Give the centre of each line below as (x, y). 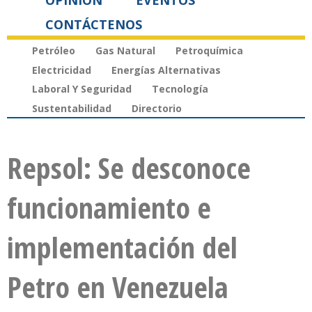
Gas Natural (125, 50)
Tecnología (180, 89)
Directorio (157, 109)
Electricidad (62, 70)
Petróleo (54, 50)
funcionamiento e (109, 208)
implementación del (122, 247)
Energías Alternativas (166, 70)
